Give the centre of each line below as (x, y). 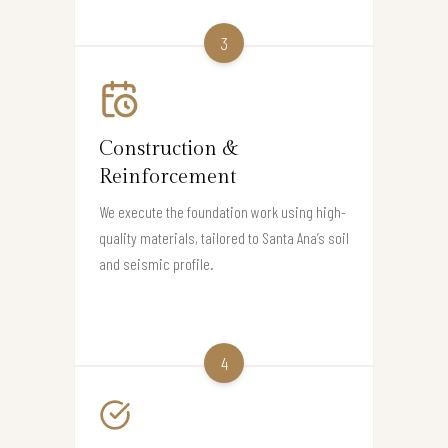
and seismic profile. (156, 264)
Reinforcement (167, 177)
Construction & (169, 149)
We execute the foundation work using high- (222, 212)
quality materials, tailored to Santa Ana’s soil (224, 238)
